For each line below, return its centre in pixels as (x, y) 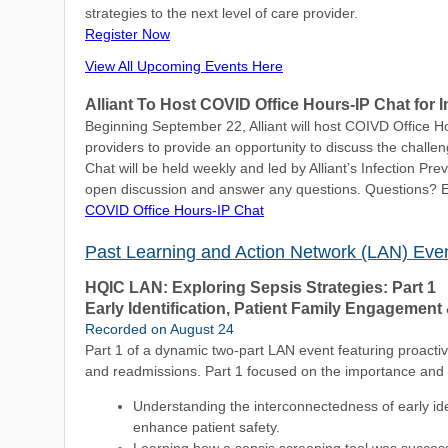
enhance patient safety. (206, 427)
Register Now (127, 34)
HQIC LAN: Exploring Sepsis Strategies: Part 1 (260, 287)
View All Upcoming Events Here (184, 66)
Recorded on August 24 (159, 329)
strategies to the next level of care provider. (221, 13)
